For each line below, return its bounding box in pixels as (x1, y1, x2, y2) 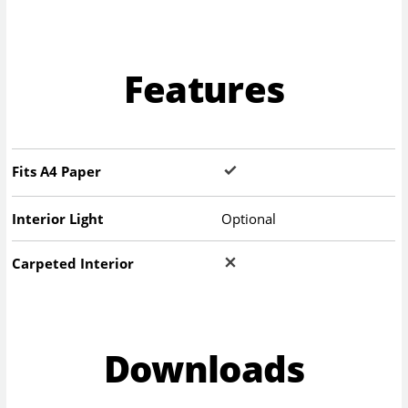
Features (123, 64, 285, 115)
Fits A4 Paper (12, 161, 102, 180)
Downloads (103, 342, 305, 393)
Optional (221, 209, 277, 228)
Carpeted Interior (12, 253, 135, 272)
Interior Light (12, 209, 105, 228)
